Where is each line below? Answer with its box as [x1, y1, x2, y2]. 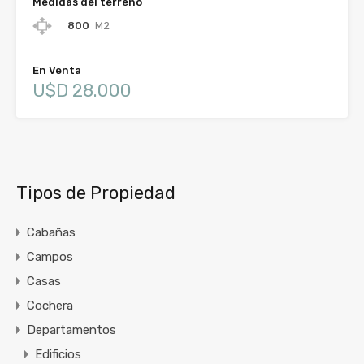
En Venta [32, 63, 81, 76]
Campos [27, 249, 73, 264]
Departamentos [27, 322, 116, 337]
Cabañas [27, 224, 76, 240]
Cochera [27, 297, 73, 313]
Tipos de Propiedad [16, 181, 175, 204]
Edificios [35, 346, 81, 362]
